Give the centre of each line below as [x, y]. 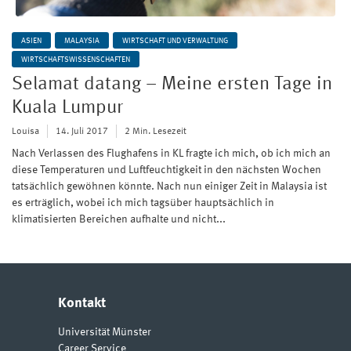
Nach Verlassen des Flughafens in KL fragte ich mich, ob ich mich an [171, 154]
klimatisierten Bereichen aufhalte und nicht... [119, 220]
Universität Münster [105, 333]
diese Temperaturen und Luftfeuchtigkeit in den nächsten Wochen [166, 170]
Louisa [25, 132]
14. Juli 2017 [82, 132]
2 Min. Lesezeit [156, 132]
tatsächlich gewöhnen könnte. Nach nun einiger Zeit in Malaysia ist [169, 187]
